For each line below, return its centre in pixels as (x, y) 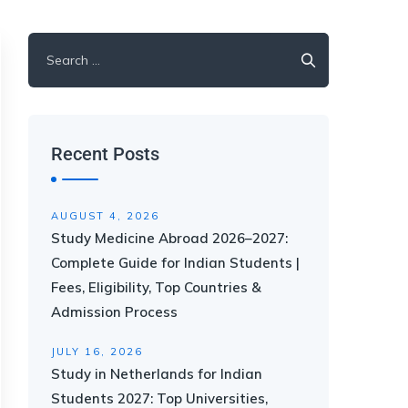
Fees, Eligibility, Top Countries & (156, 287)
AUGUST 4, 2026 (105, 216)
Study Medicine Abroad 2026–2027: (169, 238)
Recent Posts (105, 154)
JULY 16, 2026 (97, 352)
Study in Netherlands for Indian (157, 374)
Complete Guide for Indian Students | (175, 263)
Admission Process (114, 312)
